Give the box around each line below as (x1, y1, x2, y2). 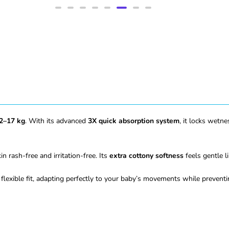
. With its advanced (25, 116, 88, 126)
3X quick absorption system (88, 116, 179, 126)
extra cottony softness (109, 150, 184, 161)
